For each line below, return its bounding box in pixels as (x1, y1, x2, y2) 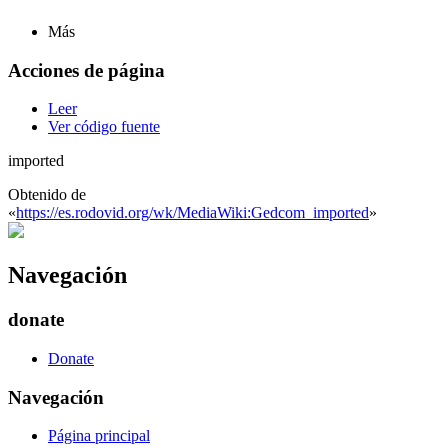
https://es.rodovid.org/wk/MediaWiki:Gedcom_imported (16, 204, 369, 222)
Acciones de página (8, 59, 165, 81)
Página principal (48, 427, 150, 445)
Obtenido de (8, 186, 86, 204)
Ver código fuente (48, 118, 160, 136)
